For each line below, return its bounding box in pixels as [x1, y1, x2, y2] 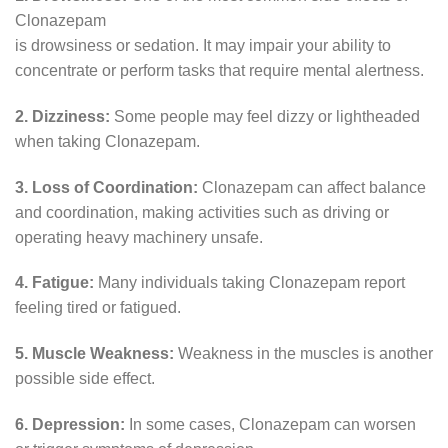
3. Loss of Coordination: [15, 178, 198, 196]
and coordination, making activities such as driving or [15, 203, 389, 221]
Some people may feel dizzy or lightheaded [110, 107, 420, 125]
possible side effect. [15, 370, 155, 388]
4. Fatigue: [15, 274, 94, 292]
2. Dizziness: [15, 107, 110, 125]
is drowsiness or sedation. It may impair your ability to [15, 36, 391, 54]
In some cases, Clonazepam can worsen [125, 415, 416, 433]
